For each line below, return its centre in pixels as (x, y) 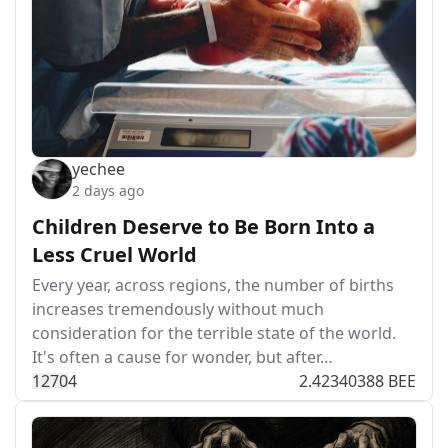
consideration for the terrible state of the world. (214, 333)
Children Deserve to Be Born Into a (203, 226)
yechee (98, 169)
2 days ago (108, 190)
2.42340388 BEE (357, 381)
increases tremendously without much (178, 309)
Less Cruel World (114, 254)
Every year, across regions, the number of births (213, 285)
